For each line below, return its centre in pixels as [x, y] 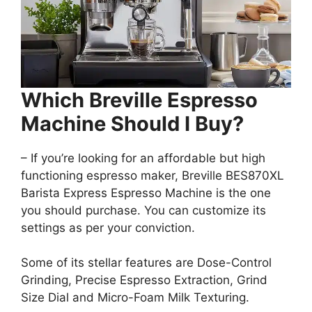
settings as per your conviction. [108, 227]
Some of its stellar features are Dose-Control [146, 263]
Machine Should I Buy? [132, 123]
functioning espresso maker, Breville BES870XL [153, 175]
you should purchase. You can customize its [143, 210]
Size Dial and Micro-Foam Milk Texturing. [135, 298]
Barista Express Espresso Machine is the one [146, 193]
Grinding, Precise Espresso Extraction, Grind [144, 280]
